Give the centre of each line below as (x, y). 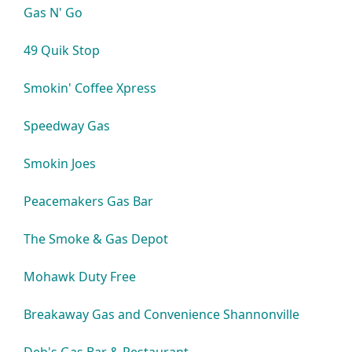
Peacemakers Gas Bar (89, 201)
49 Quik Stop (62, 50)
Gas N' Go (53, 13)
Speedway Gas (67, 126)
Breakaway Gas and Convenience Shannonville (162, 314)
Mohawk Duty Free (80, 277)
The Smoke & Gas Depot (96, 239)
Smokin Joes (60, 163)
